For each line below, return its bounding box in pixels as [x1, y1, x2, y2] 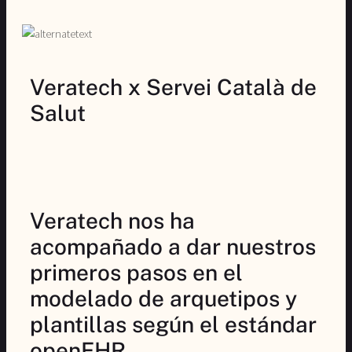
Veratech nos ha [30, 207, 195, 233]
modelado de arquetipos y [30, 284, 297, 311]
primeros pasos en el [30, 258, 243, 285]
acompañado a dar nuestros [30, 233, 316, 259]
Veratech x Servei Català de [30, 73, 317, 100]
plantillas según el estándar [30, 310, 317, 337]
